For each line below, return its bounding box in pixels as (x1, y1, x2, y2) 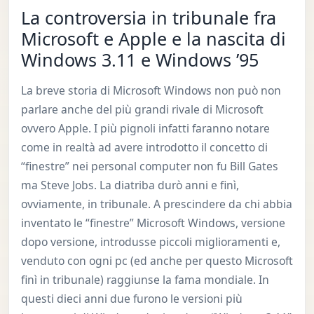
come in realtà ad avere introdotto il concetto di (20, 139, 268, 155)
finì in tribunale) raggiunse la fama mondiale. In (20, 271, 269, 287)
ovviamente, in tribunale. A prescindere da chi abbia (20, 196, 292, 212)
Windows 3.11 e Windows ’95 (20, 47, 259, 71)
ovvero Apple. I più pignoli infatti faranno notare (20, 120, 270, 136)
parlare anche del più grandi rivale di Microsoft (20, 101, 264, 117)
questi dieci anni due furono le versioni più (20, 290, 243, 306)
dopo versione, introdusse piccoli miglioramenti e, (20, 233, 280, 250)
